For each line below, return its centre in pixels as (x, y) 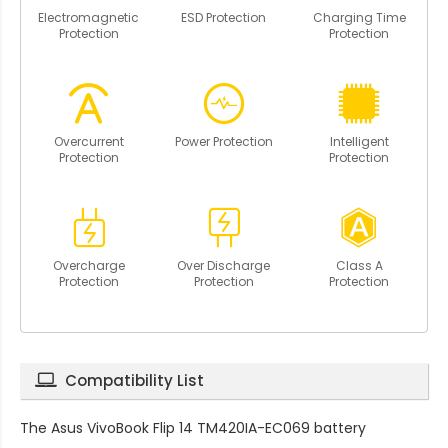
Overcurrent (88, 141)
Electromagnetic (89, 17)
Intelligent (359, 141)
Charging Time (359, 17)
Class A (359, 265)
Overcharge (88, 265)
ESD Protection (224, 17)
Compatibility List (134, 380)
